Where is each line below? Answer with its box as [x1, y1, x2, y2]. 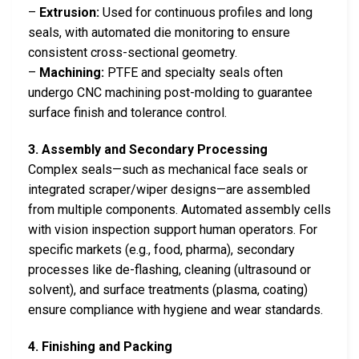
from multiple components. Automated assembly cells [28, 201, 331, 217]
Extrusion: [39, 4, 99, 20]
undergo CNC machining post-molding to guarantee [28, 84, 313, 100]
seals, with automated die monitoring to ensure [28, 24, 290, 40]
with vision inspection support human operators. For [28, 221, 317, 237]
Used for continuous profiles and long [99, 4, 313, 20]
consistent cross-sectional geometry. [28, 44, 237, 60]
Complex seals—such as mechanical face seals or [28, 161, 308, 177]
